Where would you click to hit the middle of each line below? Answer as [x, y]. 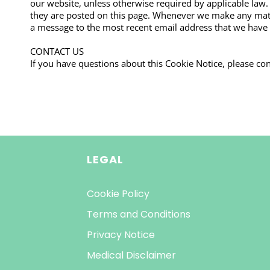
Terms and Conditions [138, 214]
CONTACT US [57, 51]
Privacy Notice [121, 234]
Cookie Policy [118, 193]
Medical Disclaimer [131, 255]
